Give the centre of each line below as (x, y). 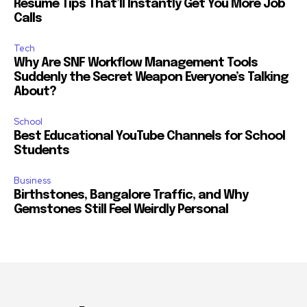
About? (35, 91)
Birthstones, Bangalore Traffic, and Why (131, 195)
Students (41, 150)
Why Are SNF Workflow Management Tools (136, 63)
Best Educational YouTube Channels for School (149, 136)
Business (32, 180)
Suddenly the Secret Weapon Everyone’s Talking (151, 77)
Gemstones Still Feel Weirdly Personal (121, 209)
